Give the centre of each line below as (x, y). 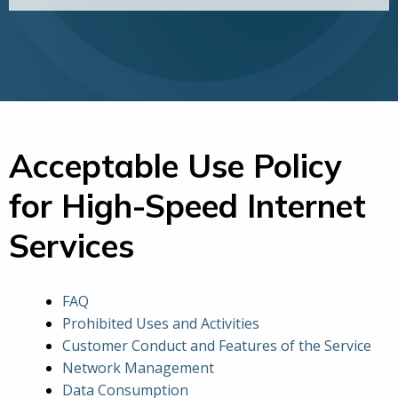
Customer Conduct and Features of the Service (217, 346)
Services (72, 246)
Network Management (138, 368)
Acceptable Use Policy (175, 166)
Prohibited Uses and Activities (161, 324)
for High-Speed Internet (187, 206)
